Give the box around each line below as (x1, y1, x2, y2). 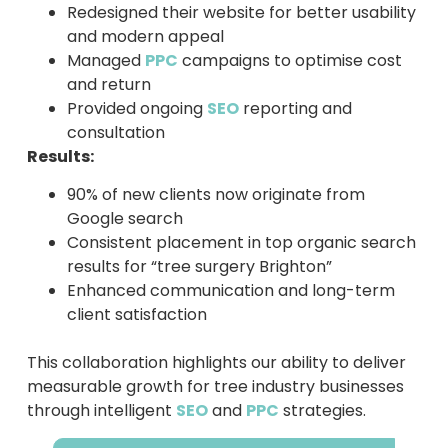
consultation (66, 120, 165, 144)
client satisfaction (66, 303, 207, 327)
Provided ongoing (66, 96, 207, 120)
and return (66, 72, 151, 96)
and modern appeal (66, 24, 224, 48)
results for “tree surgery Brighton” (66, 255, 332, 279)
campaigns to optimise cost (177, 48, 402, 72)
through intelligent (26, 399, 176, 423)
